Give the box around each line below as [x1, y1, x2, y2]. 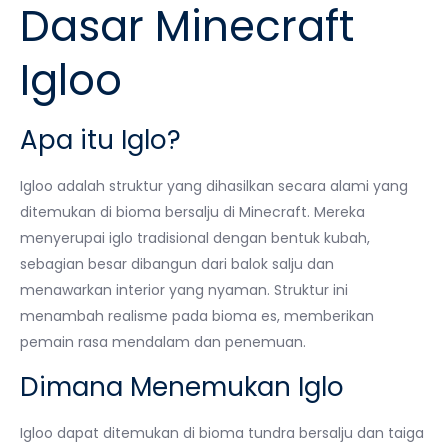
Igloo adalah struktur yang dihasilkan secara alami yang [20, 176, 408, 196]
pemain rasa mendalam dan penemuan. [20, 332, 306, 352]
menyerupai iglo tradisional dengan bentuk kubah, [20, 228, 370, 248]
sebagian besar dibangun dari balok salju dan [20, 254, 334, 274]
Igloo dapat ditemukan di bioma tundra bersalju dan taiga [20, 423, 424, 443]
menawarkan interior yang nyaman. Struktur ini [20, 280, 348, 300]
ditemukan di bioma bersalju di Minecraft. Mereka [20, 202, 365, 222]
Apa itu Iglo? [20, 122, 181, 158]
